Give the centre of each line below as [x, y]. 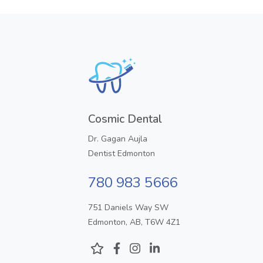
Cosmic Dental [125, 119]
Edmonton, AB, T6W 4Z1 [134, 222]
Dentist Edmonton [122, 153]
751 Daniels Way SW [128, 207]
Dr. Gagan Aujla [118, 139]
